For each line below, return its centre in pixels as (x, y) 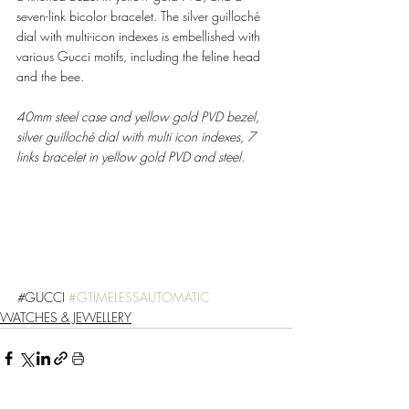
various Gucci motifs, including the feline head (140, 56)
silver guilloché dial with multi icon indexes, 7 (138, 136)
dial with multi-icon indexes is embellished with (140, 36)
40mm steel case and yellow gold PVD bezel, (140, 116)
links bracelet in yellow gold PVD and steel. (132, 156)
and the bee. (52, 76)
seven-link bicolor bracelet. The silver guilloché (140, 16)
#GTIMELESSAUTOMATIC (139, 297)
